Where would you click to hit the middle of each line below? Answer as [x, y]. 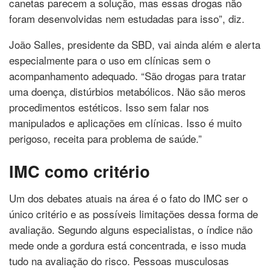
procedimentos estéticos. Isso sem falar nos [109, 107]
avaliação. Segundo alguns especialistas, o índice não [131, 229]
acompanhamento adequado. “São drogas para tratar [127, 76]
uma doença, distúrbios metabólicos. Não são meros [127, 92]
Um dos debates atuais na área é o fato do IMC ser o [128, 198]
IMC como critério [80, 171]
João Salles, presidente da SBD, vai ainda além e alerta [135, 45]
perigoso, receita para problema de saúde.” [105, 139]
